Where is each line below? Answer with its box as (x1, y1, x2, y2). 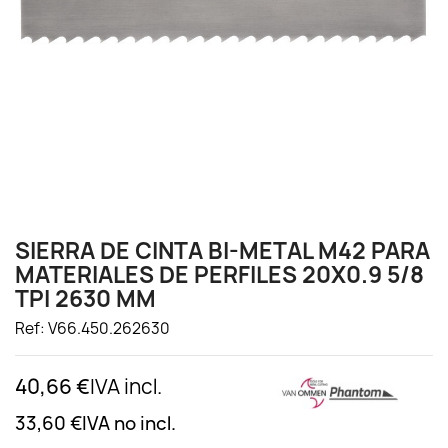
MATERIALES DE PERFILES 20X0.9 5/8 (15, 260, 424, 290)
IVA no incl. (82, 411, 176, 436)
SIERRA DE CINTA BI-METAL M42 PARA (15, 236, 430, 266)
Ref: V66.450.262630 (15, 318, 170, 339)
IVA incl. (90, 373, 162, 400)
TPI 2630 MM (15, 284, 156, 314)
